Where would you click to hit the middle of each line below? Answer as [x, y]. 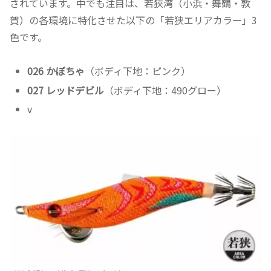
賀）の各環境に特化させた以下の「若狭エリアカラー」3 [133, 20]
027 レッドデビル [66, 90]
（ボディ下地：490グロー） [165, 90]
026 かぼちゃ [56, 71]
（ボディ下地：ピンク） [138, 71]
